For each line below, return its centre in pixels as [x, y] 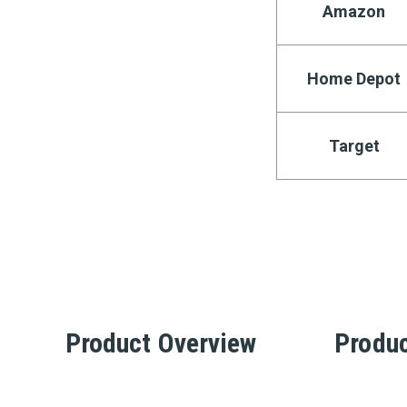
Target [354, 145]
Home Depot [354, 78]
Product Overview [161, 342]
